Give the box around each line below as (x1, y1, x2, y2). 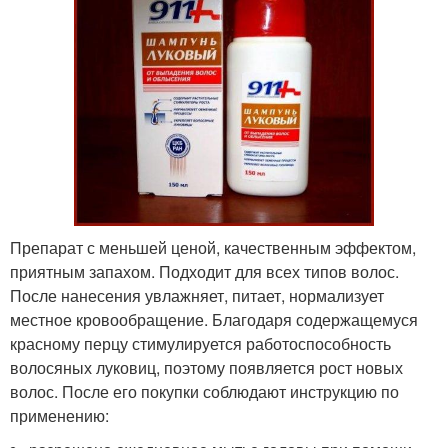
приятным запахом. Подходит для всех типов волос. (10, 260, 399, 284)
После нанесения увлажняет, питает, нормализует (10, 284, 384, 308)
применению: (10, 404, 109, 428)
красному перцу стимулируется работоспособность (10, 332, 391, 356)
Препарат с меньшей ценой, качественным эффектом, (10, 236, 416, 260)
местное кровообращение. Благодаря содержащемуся (10, 308, 418, 332)
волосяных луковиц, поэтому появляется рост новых (10, 356, 403, 380)
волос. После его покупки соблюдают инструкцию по (10, 380, 399, 404)
